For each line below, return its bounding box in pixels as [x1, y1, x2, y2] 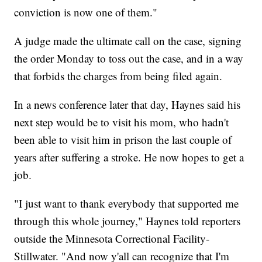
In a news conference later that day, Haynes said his [14, 97, 241, 112]
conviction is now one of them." [14, 5, 158, 20]
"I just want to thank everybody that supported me [14, 196, 239, 211]
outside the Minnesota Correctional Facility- [14, 231, 210, 246]
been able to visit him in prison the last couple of [14, 132, 232, 147]
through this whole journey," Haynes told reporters [14, 213, 241, 229]
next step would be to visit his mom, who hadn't [14, 115, 229, 130]
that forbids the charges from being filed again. [14, 68, 223, 84]
